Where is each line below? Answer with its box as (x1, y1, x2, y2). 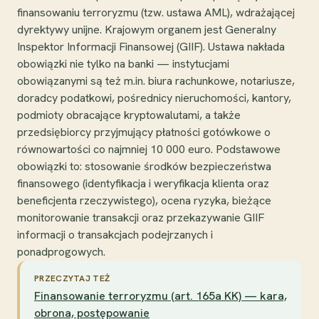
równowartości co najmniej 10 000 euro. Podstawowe (17, 141, 281, 157)
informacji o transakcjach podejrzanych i (17, 226, 213, 242)
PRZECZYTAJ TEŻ (34, 272, 110, 284)
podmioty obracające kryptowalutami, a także (17, 107, 241, 122)
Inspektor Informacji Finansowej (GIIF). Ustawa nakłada (17, 38, 285, 54)
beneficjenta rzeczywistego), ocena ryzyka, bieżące (17, 192, 271, 208)
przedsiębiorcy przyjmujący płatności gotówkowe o (17, 124, 271, 140)
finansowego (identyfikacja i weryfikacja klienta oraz (17, 175, 269, 191)
